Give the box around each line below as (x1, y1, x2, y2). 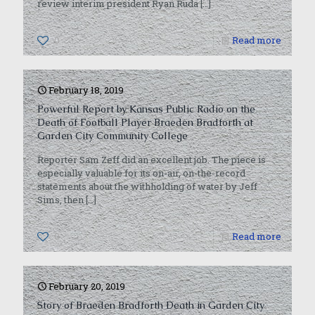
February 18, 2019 (49, 84, 124, 96)
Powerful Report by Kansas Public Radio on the (37, 103, 255, 115)
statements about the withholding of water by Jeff (37, 180, 257, 193)
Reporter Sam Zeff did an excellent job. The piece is (37, 153, 266, 166)
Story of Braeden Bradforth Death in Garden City (37, 299, 264, 311)
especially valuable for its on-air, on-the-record (37, 167, 245, 179)
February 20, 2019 (49, 280, 125, 292)
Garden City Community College (37, 129, 188, 142)
